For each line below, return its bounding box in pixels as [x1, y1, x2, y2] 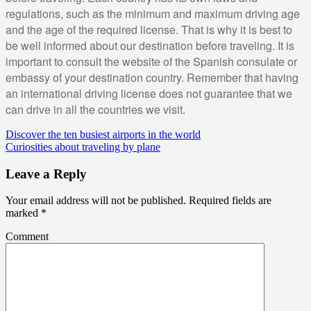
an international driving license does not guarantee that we [6, 85, 292, 101]
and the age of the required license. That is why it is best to [6, 21, 292, 37]
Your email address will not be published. [6, 194, 186, 207]
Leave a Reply [6, 166, 87, 181]
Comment [6, 230, 49, 243]
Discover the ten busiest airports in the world [6, 128, 201, 140]
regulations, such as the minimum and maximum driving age [6, 5, 300, 22]
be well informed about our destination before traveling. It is [6, 37, 294, 53]
